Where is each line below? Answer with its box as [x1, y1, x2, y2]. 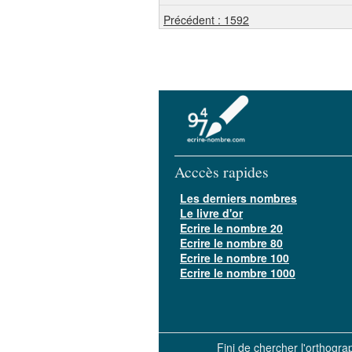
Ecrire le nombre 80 [180, 235, 283, 251]
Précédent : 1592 [163, 12, 249, 27]
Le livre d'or [180, 205, 243, 221]
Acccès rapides [174, 161, 269, 182]
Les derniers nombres [180, 190, 297, 206]
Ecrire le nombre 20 [180, 220, 283, 236]
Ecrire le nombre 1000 [180, 265, 295, 280]
